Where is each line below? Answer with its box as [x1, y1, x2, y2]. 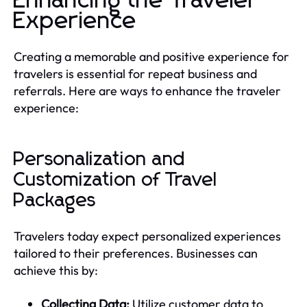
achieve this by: [14, 262, 98, 278]
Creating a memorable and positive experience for [14, 48, 289, 64]
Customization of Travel [14, 170, 217, 190]
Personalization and [14, 149, 186, 169]
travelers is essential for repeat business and [14, 65, 257, 82]
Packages [14, 191, 97, 210]
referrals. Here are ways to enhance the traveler [14, 82, 281, 99]
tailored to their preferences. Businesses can [14, 245, 258, 261]
